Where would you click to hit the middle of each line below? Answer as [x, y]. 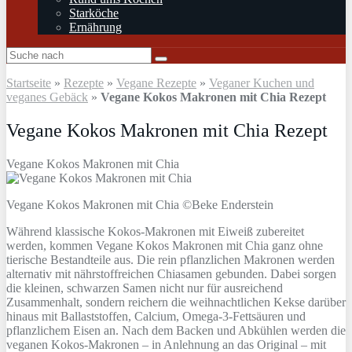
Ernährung [95, 27]
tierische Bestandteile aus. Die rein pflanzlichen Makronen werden [170, 259]
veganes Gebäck [47, 97]
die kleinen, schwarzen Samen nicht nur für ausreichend [145, 288]
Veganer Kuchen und [262, 83]
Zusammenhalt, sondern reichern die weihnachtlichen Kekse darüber [176, 302]
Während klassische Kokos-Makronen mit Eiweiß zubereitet [155, 231]
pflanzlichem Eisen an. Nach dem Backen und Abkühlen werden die [176, 330]
